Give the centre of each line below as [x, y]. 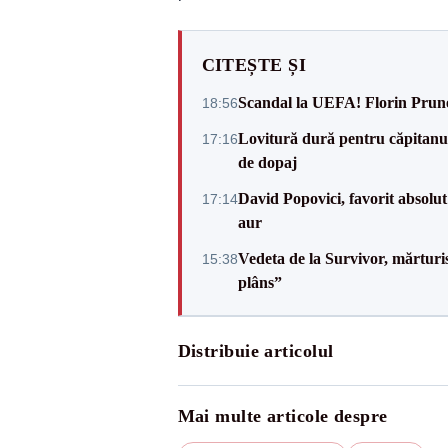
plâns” [259, 282]
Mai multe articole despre [282, 416]
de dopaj [267, 162]
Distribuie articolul [255, 351]
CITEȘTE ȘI [253, 65]
